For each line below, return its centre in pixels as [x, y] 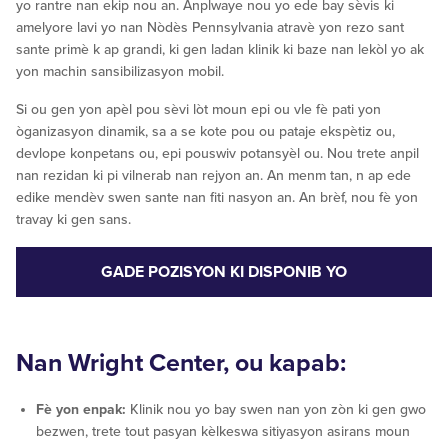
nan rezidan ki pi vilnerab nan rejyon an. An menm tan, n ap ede [213, 176]
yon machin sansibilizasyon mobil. [120, 72]
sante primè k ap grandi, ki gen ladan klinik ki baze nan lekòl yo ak [220, 50]
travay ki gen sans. [73, 220]
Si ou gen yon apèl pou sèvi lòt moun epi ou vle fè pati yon [198, 110]
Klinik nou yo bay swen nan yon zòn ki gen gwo [276, 410]
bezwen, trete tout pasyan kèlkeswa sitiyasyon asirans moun [223, 432]
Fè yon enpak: [81, 410]
